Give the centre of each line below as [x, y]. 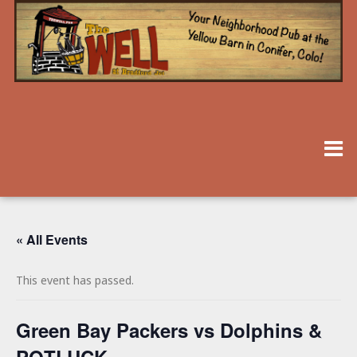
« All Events [52, 240]
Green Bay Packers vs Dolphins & [169, 330]
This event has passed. [75, 280]
